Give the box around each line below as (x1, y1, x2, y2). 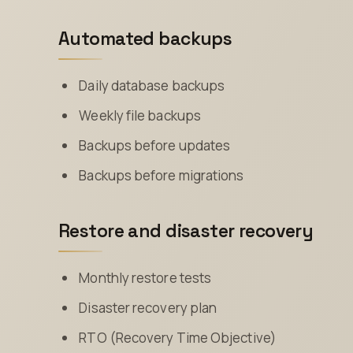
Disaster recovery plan (79, 298, 217, 317)
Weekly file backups (79, 106, 202, 124)
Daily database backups (79, 76, 225, 95)
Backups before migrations (79, 165, 244, 184)
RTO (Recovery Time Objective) (79, 328, 276, 347)
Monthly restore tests (79, 268, 212, 287)
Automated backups (58, 27, 232, 51)
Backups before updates (79, 136, 231, 154)
